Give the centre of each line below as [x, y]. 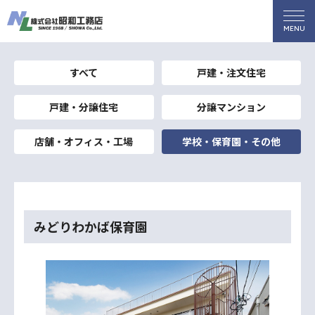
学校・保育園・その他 [231, 141]
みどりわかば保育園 [91, 226]
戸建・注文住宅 [231, 72]
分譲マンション [231, 107]
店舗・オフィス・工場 [84, 141]
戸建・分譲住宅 [84, 107]
